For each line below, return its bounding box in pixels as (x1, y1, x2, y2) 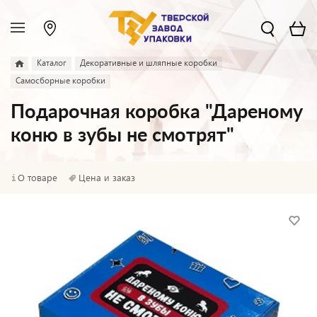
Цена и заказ (79, 171, 135, 183)
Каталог (37, 57, 67, 68)
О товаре (18, 171, 57, 183)
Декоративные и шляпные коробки (80, 57, 217, 68)
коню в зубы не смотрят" (11, 126, 234, 145)
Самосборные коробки (16, 75, 105, 86)
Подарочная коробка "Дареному (11, 103, 303, 122)
